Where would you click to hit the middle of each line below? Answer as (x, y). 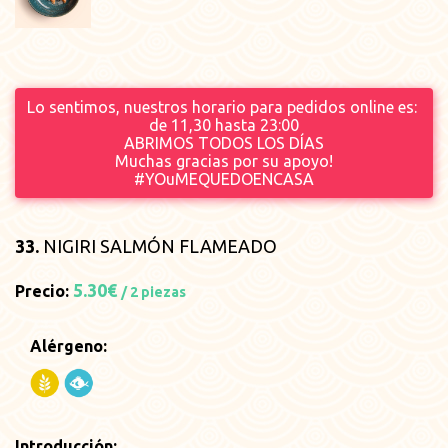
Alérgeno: (68, 345)
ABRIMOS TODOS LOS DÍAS (224, 142)
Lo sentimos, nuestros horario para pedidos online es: (224, 106)
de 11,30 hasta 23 (213, 124)
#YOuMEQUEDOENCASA (224, 178)
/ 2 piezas (153, 291)
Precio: (44, 290)
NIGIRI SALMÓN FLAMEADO (158, 245)
